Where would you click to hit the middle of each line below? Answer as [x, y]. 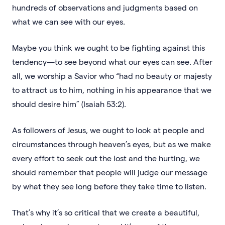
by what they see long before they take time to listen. [109, 186]
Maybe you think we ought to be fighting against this [108, 47]
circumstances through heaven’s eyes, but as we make [111, 144]
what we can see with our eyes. [69, 21]
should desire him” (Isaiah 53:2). [69, 103]
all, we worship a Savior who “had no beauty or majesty [112, 75]
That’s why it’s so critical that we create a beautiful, [106, 212]
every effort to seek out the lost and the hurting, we [106, 158]
